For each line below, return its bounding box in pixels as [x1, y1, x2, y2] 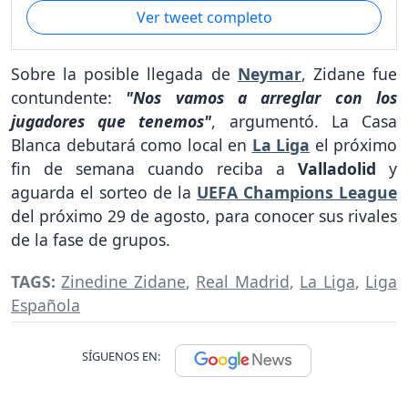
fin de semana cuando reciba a [11, 157, 298, 179]
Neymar [237, 62, 301, 85]
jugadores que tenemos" [11, 109, 212, 132]
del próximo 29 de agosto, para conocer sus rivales [11, 204, 397, 227]
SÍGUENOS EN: [82, 348, 160, 365]
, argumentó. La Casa [211, 109, 398, 132]
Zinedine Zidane [61, 270, 186, 293]
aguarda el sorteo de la [11, 180, 197, 203]
